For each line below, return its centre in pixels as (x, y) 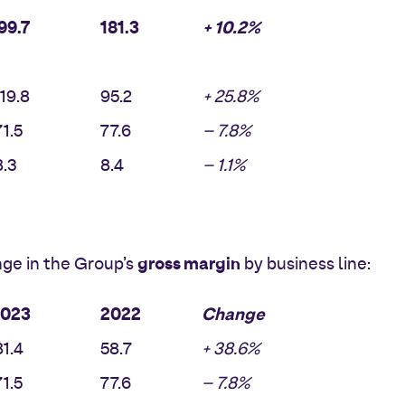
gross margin (189, 265)
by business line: (306, 265)
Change (233, 316)
